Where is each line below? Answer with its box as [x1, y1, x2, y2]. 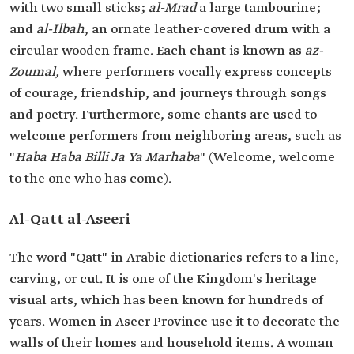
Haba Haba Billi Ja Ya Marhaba [15, 149, 200, 167]
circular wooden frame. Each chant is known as [9, 43, 305, 60]
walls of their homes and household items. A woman [9, 335, 333, 352]
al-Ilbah [36, 21, 85, 39]
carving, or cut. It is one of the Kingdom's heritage [9, 271, 317, 288]
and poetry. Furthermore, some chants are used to [9, 107, 317, 124]
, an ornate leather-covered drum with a [85, 21, 330, 39]
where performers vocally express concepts [62, 64, 332, 81]
